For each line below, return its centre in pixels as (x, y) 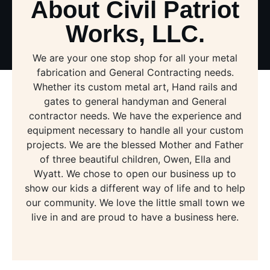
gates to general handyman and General (135, 101)
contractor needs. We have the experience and (135, 116)
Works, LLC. (135, 34)
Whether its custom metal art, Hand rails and (135, 87)
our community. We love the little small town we (135, 202)
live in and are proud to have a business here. (135, 217)
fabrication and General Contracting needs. (135, 72)
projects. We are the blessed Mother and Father (135, 145)
